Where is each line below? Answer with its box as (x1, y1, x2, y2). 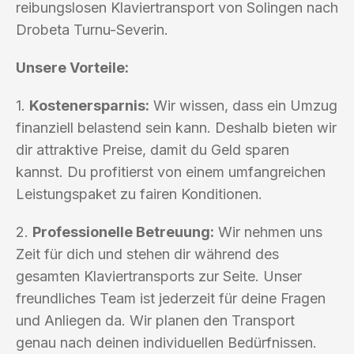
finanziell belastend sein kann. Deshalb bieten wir (16, 119, 337, 136)
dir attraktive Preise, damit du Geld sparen (16, 141, 289, 158)
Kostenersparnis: (29, 96, 149, 114)
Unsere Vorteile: (16, 58, 129, 76)
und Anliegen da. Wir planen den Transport (16, 311, 295, 329)
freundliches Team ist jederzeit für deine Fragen (16, 289, 326, 307)
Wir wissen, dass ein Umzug (149, 96, 337, 114)
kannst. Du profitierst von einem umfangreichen (16, 163, 326, 180)
